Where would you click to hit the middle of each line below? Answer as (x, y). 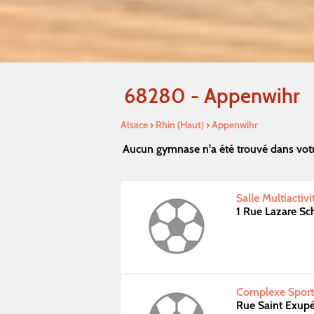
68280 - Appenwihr (212, 95)
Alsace (134, 124)
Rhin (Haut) (180, 124)
